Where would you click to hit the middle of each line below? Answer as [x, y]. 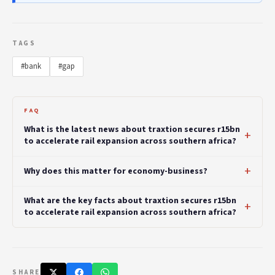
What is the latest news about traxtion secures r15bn [132, 130]
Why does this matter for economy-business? [116, 171]
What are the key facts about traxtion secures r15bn [130, 201]
